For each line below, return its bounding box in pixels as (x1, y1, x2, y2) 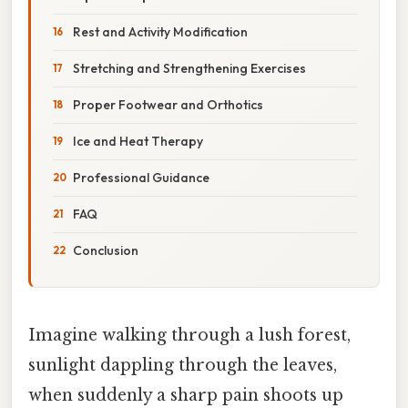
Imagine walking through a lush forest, (28, 324, 351, 345)
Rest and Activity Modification (73, 23, 248, 40)
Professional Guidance (73, 168, 209, 186)
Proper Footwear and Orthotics (73, 96, 263, 113)
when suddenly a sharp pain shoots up (28, 384, 343, 405)
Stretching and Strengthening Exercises (73, 59, 306, 76)
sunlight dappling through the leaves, (28, 354, 337, 375)
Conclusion (73, 241, 138, 259)
